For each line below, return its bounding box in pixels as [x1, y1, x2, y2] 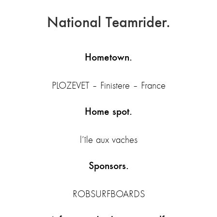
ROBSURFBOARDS [72, 189, 145, 200]
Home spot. [85, 105, 132, 118]
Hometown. [85, 51, 132, 63]
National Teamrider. [46, 13, 170, 31]
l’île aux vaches [79, 135, 138, 145]
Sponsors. [88, 159, 129, 172]
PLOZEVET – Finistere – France [51, 80, 166, 91]
